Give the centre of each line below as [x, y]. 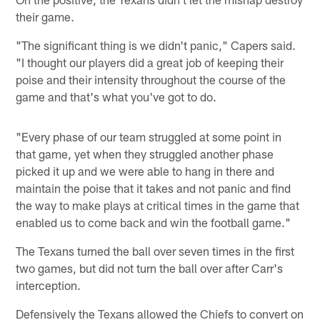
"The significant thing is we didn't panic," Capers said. [156, 45]
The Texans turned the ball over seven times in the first [155, 250]
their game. [45, 16]
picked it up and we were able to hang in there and [145, 170]
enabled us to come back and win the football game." [154, 222]
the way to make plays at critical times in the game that [158, 205]
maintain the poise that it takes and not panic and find [154, 187]
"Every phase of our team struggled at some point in [149, 136]
